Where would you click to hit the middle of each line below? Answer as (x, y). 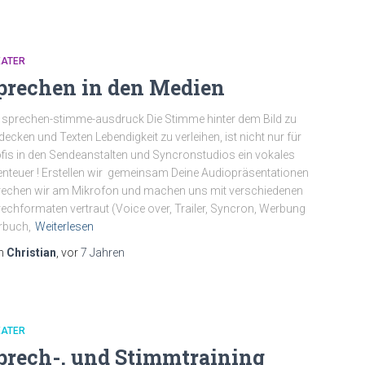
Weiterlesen (64, 226)
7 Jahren (103, 253)
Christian (31, 253)
